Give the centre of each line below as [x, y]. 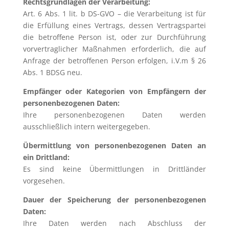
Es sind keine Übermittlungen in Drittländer [114, 169]
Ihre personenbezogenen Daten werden [114, 115]
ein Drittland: [46, 157]
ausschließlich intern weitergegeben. [86, 127]
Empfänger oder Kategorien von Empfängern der [114, 91]
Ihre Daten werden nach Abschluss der [114, 223]
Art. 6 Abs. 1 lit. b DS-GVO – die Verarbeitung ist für [114, 14]
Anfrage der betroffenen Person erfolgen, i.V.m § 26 [114, 61]
